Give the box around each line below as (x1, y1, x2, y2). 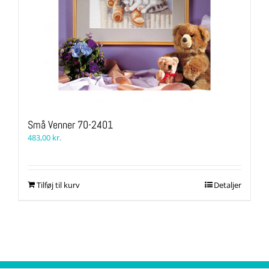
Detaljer (214, 180, 241, 191)
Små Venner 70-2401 (28, 118, 113, 132)
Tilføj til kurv (37, 180, 80, 191)
